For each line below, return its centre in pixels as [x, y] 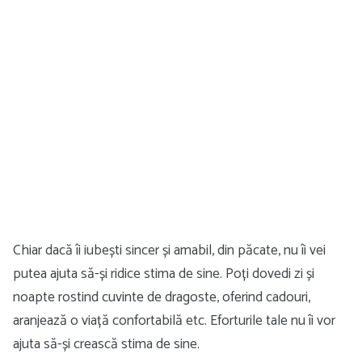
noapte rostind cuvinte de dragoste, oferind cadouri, [162, 297]
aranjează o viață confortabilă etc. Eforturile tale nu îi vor [174, 321]
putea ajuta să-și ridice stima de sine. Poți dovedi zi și [164, 274]
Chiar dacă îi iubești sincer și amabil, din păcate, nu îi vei [169, 250]
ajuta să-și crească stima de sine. [106, 344]
